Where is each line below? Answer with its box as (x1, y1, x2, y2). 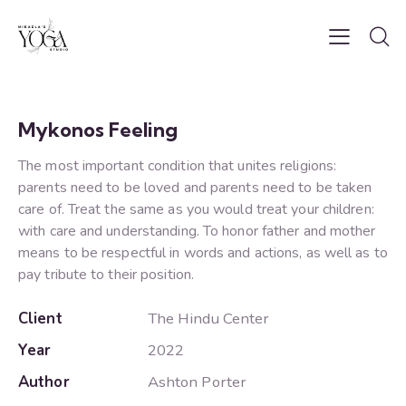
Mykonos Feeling (18, 117, 178, 143)
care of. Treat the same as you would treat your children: (18, 199, 374, 220)
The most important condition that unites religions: (18, 156, 337, 177)
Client (18, 308, 63, 330)
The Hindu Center (147, 308, 270, 330)
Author (18, 372, 70, 393)
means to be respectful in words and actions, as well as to (18, 243, 388, 264)
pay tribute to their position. (18, 265, 195, 285)
